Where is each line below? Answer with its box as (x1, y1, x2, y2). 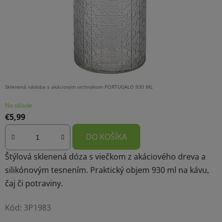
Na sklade (5, 101, 32, 110)
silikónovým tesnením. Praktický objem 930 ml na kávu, (5, 165, 209, 176)
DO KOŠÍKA (86, 131, 127, 142)
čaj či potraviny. (5, 178, 63, 189)
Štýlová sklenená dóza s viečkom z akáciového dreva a (5, 151, 206, 163)
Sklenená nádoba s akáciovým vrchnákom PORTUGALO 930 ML (5, 83, 153, 90)
